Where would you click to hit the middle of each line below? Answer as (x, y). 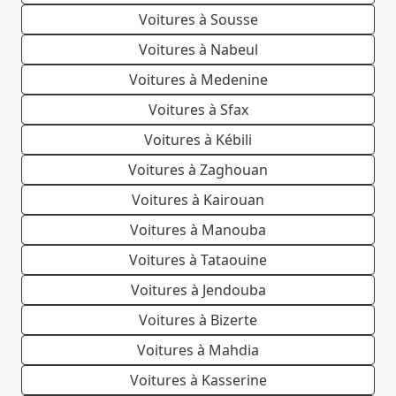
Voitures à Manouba (198, 230)
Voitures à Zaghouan (198, 170)
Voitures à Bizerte (198, 320)
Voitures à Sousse (198, 20)
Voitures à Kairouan (198, 200)
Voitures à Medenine (198, 80)
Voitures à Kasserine (198, 381)
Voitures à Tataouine (198, 260)
